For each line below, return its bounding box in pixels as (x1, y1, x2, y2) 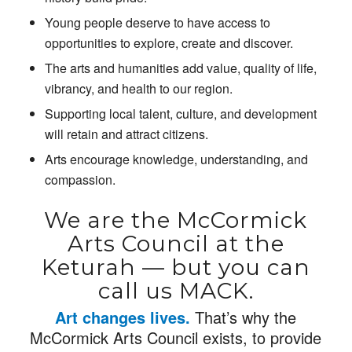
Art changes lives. (55, 306, 191, 329)
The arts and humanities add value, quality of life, (44, 59, 317, 78)
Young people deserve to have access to (44, 13, 270, 32)
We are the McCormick (44, 207, 308, 234)
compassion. (44, 170, 115, 189)
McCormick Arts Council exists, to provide (30, 326, 322, 350)
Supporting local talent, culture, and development (44, 104, 317, 123)
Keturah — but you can (41, 254, 310, 281)
